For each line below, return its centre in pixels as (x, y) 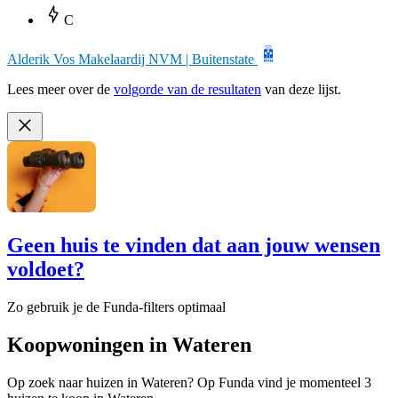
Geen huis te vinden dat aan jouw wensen (194, 246)
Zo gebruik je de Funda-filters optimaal (116, 306)
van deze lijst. (301, 90)
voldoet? (46, 270)
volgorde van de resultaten (187, 90)
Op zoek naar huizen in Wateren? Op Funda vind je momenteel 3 (189, 382)
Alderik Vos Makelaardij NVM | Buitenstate (132, 60)
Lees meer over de (60, 90)
